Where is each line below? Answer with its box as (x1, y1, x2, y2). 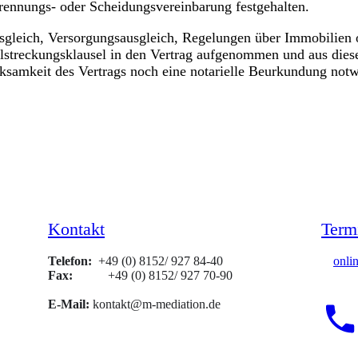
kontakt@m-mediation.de (89, 297, 221, 311)
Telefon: (48, 254, 92, 268)
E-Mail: (48, 297, 89, 311)
